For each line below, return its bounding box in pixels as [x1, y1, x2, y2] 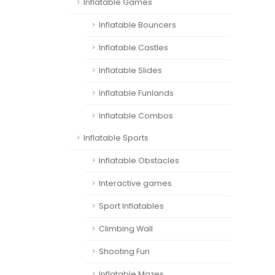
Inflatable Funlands [99, 88, 174, 98]
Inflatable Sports [83, 133, 149, 143]
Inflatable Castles [99, 42, 168, 53]
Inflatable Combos [99, 110, 173, 121]
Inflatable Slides [99, 65, 162, 76]
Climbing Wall [99, 223, 153, 234]
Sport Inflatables [99, 201, 164, 211]
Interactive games [99, 178, 172, 188]
